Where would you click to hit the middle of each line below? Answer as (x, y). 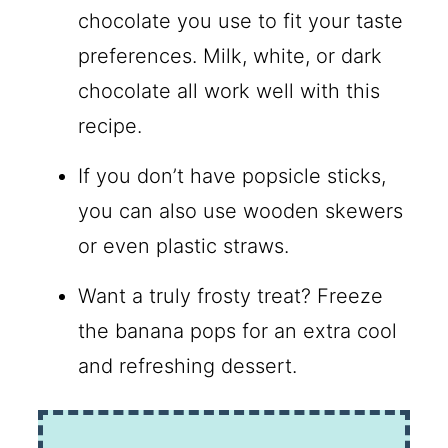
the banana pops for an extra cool (238, 330)
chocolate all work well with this (229, 90)
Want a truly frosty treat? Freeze (231, 295)
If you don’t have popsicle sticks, (232, 175)
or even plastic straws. (184, 245)
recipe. (110, 125)
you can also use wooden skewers (241, 210)
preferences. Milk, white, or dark (230, 55)
